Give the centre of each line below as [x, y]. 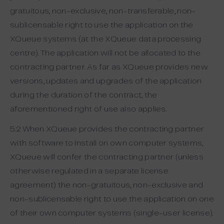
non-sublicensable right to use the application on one [112, 199]
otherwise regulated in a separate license [89, 171]
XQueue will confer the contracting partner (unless [107, 157]
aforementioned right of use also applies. [88, 109]
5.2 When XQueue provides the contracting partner [107, 129]
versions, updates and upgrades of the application [106, 81]
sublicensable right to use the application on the [102, 25]
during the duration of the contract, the [84, 95]
